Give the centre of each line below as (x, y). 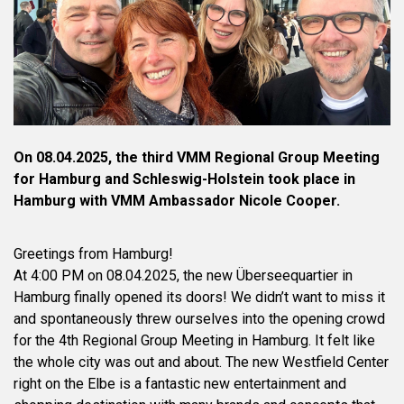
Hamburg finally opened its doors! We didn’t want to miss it (199, 297)
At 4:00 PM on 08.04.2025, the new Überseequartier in (183, 275)
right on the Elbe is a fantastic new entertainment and (180, 384)
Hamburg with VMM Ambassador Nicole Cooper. (177, 201)
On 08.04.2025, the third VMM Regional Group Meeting (197, 157)
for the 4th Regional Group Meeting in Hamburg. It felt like (194, 340)
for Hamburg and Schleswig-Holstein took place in (184, 179)
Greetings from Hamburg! (93, 254)
